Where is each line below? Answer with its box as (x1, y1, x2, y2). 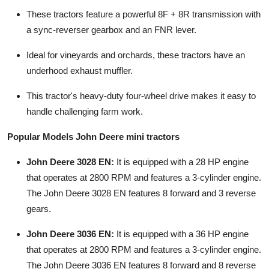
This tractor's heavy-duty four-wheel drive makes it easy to (26, 91, 256, 101)
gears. (26, 204, 51, 214)
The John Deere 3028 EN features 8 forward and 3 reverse (26, 188, 256, 199)
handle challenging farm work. (26, 106, 143, 117)
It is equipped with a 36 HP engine (116, 229, 249, 240)
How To (9, 34, 44, 46)
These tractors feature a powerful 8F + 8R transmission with (26, 9, 261, 20)
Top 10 (9, 4, 40, 16)
